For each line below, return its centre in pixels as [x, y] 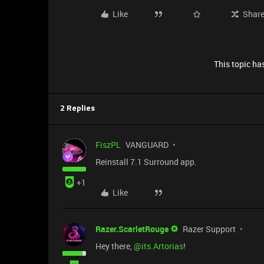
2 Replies [77, 109]
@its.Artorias [159, 246]
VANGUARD [147, 145]
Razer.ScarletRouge [132, 229]
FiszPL [108, 145]
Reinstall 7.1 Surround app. [146, 162]
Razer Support [209, 229]
